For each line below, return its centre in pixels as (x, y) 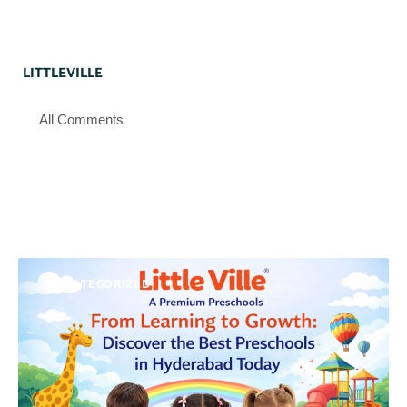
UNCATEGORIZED (98, 284)
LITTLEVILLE (63, 73)
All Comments (81, 119)
